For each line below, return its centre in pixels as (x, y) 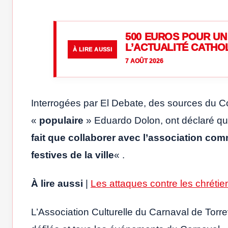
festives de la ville (73, 155)
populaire (61, 121)
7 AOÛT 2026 (145, 61)
